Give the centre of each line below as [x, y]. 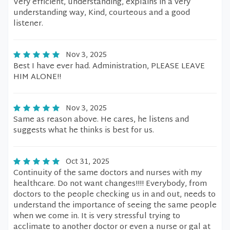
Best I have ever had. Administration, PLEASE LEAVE [109, 66]
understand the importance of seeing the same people [115, 206]
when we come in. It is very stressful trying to [97, 216]
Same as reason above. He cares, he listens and [101, 120]
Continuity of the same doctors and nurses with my [108, 173]
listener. [28, 24]
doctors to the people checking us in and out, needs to [114, 195]
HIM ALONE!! [37, 77]
